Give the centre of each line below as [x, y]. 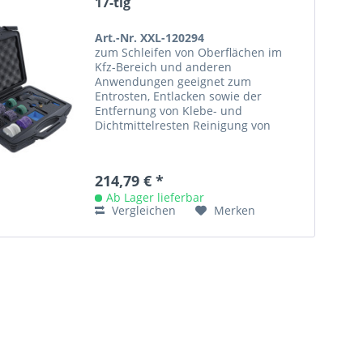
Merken [235, 210]
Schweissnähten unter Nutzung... [186, 154]
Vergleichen [143, 210]
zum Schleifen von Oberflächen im [189, 52]
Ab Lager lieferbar [156, 197]
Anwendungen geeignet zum [173, 81]
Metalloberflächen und [157, 139]
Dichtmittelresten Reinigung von [183, 125]
